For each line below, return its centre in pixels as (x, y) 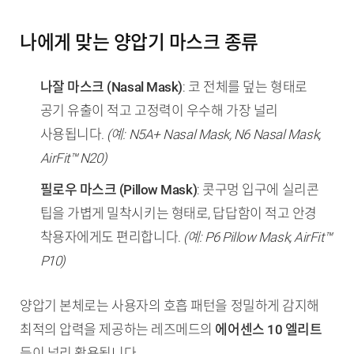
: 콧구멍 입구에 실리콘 (258, 189)
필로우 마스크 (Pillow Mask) (119, 189)
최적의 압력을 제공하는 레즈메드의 (118, 330)
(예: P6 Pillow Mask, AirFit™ (258, 237)
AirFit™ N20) (73, 158)
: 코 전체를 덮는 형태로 (245, 87)
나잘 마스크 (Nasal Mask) (111, 87)
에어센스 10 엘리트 (269, 330)
